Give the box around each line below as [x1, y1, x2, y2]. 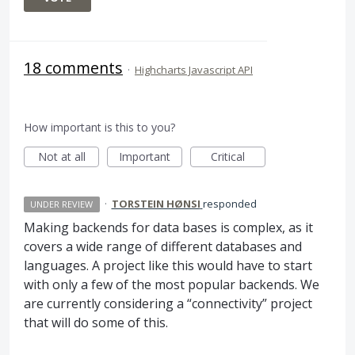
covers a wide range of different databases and [24, 237, 302, 255]
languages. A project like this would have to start [24, 256, 312, 274]
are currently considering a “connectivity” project [24, 294, 312, 312]
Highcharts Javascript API [135, 62, 253, 77]
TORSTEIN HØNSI [111, 196, 200, 211]
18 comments [24, 56, 123, 78]
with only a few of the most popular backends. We [24, 275, 319, 293]
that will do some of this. [24, 313, 168, 331]
